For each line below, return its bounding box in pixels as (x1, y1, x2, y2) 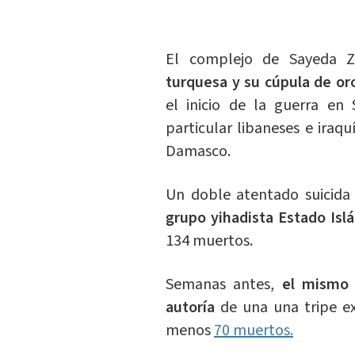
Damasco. (165, 140, 231, 163)
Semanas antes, (165, 273, 282, 296)
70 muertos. (213, 319, 293, 342)
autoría (165, 296, 215, 319)
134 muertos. (165, 230, 253, 253)
